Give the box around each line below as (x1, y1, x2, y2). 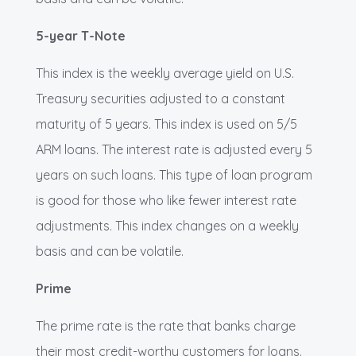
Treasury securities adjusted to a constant (36, 91, 285, 107)
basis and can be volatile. (36, 243, 184, 260)
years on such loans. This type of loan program (36, 167, 312, 184)
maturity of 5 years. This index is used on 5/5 (36, 116, 297, 133)
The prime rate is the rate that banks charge (36, 318, 296, 335)
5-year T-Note (36, 28, 126, 44)
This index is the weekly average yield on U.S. (36, 65, 294, 82)
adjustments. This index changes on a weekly (36, 218, 299, 234)
